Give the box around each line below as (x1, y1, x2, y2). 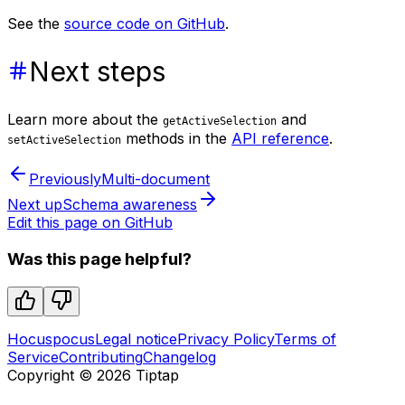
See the (7, 14, 64, 33)
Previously (29, 170, 101, 189)
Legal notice (95, 329, 177, 348)
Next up (7, 195, 62, 214)
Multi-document (101, 170, 210, 189)
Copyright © (7, 365, 97, 384)
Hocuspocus (7, 329, 95, 348)
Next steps (29, 55, 165, 89)
